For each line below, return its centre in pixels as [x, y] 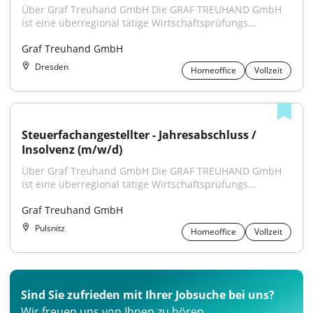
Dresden [52, 67]
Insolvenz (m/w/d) [72, 150]
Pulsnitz [50, 228]
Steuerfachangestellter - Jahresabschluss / [139, 135]
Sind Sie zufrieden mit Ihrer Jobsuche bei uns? [148, 295]
